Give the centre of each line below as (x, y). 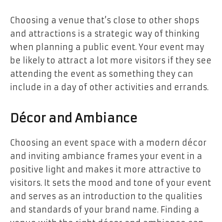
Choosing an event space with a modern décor (108, 143)
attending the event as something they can (102, 74)
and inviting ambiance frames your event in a (106, 156)
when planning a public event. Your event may (107, 47)
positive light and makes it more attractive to (106, 170)
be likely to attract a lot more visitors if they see (111, 61)
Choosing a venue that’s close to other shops (105, 21)
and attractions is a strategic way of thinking (105, 34)
